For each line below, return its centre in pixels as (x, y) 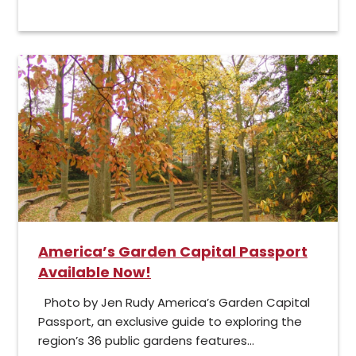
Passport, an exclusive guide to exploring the (170, 322)
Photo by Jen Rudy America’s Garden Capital (174, 303)
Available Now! (95, 273)
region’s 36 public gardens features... (146, 341)
